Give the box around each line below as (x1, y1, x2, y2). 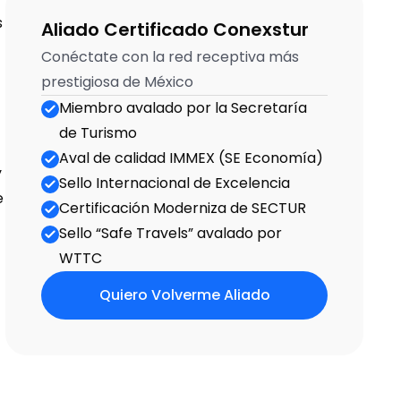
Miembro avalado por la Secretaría (59, 98, 307, 118)
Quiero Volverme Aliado (98, 285, 270, 305)
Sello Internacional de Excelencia (59, 173, 290, 193)
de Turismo (59, 123, 137, 143)
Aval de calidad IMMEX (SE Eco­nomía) (59, 148, 323, 168)
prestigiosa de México (41, 72, 193, 92)
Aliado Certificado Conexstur (41, 17, 309, 42)
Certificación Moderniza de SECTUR (59, 198, 306, 218)
